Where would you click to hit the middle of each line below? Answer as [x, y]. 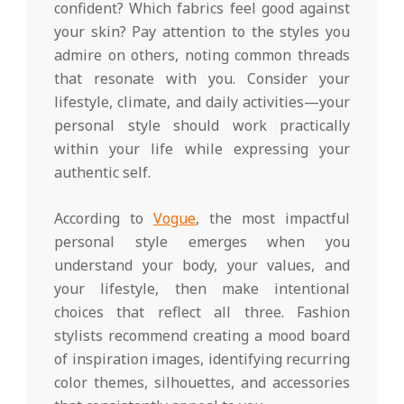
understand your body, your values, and [202, 265]
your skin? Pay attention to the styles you [202, 31]
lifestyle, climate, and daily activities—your [202, 101]
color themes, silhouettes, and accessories [202, 382]
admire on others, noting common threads [202, 55]
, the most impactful [273, 218]
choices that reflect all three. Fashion [202, 312]
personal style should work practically [202, 125]
